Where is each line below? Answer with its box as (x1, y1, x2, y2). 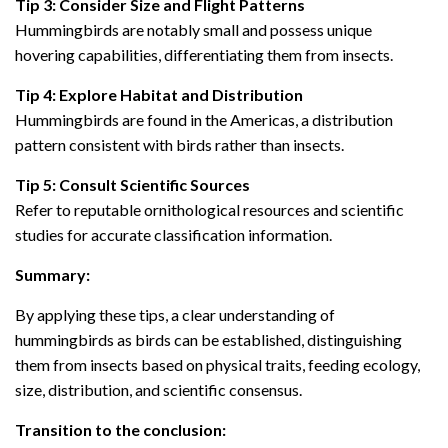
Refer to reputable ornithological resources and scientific (15, 199, 404, 219)
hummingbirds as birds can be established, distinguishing (15, 329, 402, 349)
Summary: (15, 264, 90, 284)
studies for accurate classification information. (15, 224, 332, 244)
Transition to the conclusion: (15, 419, 226, 439)
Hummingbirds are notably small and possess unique (15, 19, 372, 39)
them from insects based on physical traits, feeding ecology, (15, 354, 420, 374)
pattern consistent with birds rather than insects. (15, 134, 344, 154)
